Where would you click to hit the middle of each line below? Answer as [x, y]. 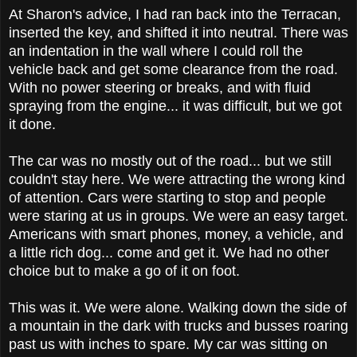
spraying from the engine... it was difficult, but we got [175, 106]
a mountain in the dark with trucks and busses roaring [178, 326]
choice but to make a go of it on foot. [124, 271]
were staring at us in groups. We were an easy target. [178, 216]
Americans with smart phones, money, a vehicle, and [176, 234]
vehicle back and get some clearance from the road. [173, 69]
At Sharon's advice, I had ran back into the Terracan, [175, 14]
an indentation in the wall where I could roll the [156, 51]
